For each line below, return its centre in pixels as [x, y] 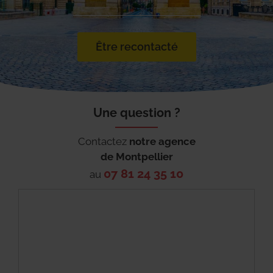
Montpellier [144, 157]
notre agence [162, 142]
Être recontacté [136, 46]
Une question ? [136, 112]
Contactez [103, 142]
